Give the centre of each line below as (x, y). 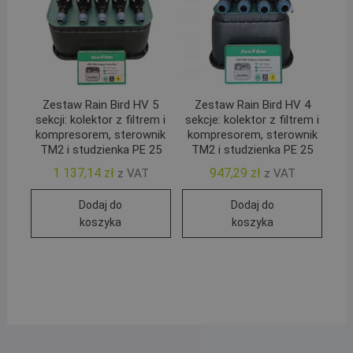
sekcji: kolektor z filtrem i (101, 120)
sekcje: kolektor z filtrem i (253, 120)
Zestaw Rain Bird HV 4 (252, 105)
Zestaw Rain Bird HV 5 (101, 105)
